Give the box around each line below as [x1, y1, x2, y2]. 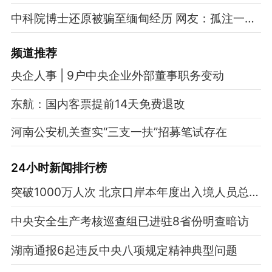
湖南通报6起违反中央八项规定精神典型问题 [10, 243, 237, 258]
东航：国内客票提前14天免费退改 [10, 96, 185, 111]
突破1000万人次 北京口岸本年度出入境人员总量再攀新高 [248, 185, 259, 200]
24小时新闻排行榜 [10, 160, 107, 175]
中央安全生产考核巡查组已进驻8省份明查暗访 [10, 214, 249, 229]
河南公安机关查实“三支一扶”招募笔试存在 [10, 124, 227, 140]
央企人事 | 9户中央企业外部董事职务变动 [10, 67, 224, 83]
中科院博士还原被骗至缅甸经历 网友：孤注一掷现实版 [244, 10, 254, 25]
